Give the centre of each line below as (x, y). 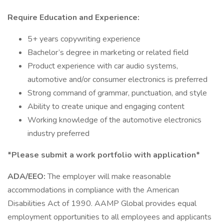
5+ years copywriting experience (84, 39)
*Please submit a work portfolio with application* (104, 155)
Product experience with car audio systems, (103, 66)
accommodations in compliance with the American (93, 190)
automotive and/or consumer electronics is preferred (117, 79)
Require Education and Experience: (73, 17)
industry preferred (58, 133)
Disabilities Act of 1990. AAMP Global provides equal (102, 203)
